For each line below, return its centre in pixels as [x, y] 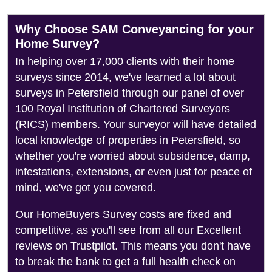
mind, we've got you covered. [86, 188]
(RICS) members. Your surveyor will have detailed [136, 124]
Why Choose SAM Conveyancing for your [134, 29]
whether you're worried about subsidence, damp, [133, 156]
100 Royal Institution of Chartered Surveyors [123, 109]
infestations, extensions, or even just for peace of [134, 172]
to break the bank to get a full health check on [125, 262]
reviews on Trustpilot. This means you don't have [133, 246]
